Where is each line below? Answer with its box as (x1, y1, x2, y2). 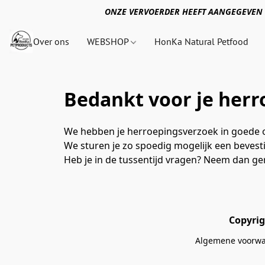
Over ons (33, 35, 69, 47)
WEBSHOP (87, 35, 131, 47)
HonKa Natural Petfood (154, 35, 249, 47)
